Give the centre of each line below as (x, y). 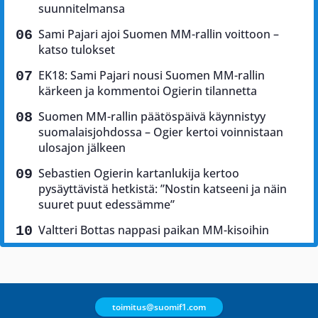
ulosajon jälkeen (82, 148)
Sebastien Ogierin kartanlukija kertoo (139, 174)
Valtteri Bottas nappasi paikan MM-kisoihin (154, 230)
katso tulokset (77, 50)
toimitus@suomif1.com (159, 307)
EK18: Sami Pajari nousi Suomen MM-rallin (152, 76)
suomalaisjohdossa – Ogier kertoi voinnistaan (161, 132)
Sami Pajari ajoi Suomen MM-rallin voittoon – (159, 34)
